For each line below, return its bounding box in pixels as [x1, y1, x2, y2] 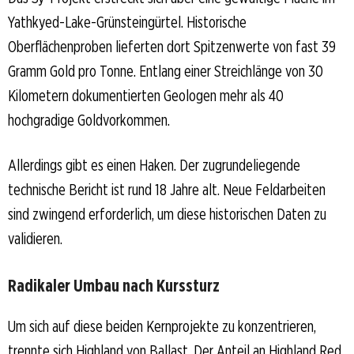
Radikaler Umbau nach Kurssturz [8, 274, 220, 296]
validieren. [8, 228, 62, 248]
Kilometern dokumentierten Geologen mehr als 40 [8, 85, 284, 105]
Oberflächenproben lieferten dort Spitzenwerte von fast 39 [8, 36, 336, 56]
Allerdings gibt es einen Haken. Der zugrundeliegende [8, 155, 300, 175]
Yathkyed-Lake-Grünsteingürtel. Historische [8, 12, 247, 32]
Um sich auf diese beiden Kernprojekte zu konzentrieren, [8, 316, 316, 336]
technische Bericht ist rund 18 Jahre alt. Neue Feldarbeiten [8, 179, 326, 199]
